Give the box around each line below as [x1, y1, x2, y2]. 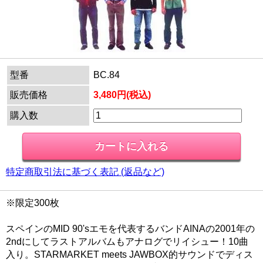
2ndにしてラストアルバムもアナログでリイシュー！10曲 [6, 237, 248, 247]
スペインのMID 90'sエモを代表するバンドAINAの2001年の [6, 224, 255, 234]
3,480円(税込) [93, 90, 151, 100]
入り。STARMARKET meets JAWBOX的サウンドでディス [6, 249, 253, 260]
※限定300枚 [6, 198, 59, 208]
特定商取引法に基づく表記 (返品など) [6, 167, 164, 177]
